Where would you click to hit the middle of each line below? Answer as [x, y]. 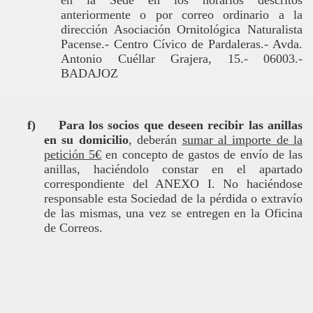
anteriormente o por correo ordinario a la [182, 15]
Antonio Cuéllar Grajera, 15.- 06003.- [182, 59]
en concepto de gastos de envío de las [202, 154]
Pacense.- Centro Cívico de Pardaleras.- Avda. [182, 44]
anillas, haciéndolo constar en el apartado [173, 169]
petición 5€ [73, 154]
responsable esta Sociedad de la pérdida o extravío [173, 198]
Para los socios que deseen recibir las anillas [180, 125]
